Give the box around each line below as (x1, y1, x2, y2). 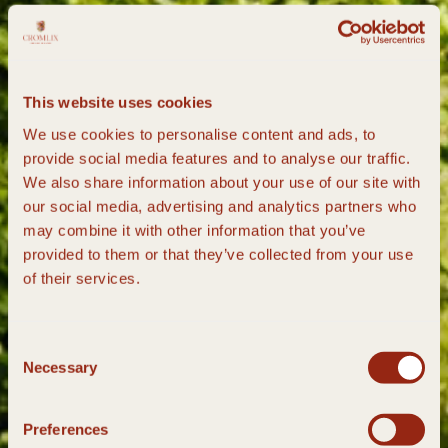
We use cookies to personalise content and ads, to (23, 125, 376, 143)
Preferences (23, 420, 109, 438)
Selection (7, 362, 68, 380)
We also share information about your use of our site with (23, 173, 421, 191)
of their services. (23, 269, 140, 287)
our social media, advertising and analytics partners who (23, 197, 416, 215)
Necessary (23, 358, 97, 376)
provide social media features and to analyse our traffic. (23, 149, 411, 167)
